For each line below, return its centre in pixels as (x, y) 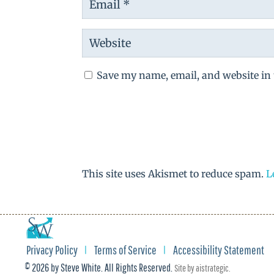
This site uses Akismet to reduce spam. (174, 174)
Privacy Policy (52, 250)
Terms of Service (125, 250)
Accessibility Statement (218, 250)
